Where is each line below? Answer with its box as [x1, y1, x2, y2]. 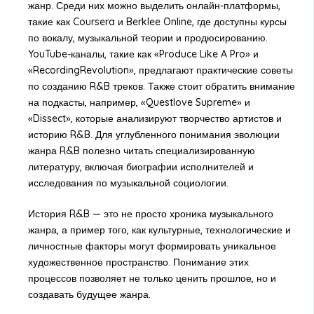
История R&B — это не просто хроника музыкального [27, 207, 273, 221]
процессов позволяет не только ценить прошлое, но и [27, 272, 276, 285]
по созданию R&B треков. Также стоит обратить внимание [27, 80, 295, 93]
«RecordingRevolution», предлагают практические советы [27, 64, 293, 77]
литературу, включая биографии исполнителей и [27, 161, 254, 174]
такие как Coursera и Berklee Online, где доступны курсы [27, 15, 287, 29]
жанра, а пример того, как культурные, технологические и [27, 224, 291, 237]
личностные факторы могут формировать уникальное [27, 240, 276, 253]
